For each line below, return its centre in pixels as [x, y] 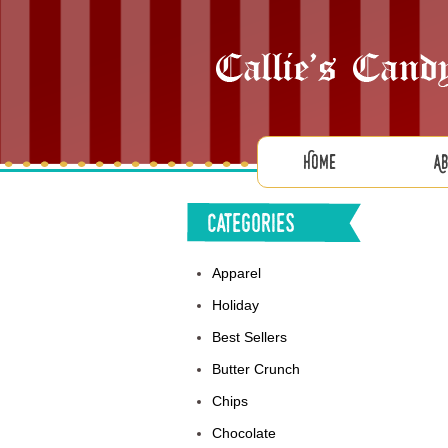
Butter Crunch [256, 369]
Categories [251, 222]
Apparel [236, 273]
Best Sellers [249, 337]
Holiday [235, 305]
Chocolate [244, 433]
